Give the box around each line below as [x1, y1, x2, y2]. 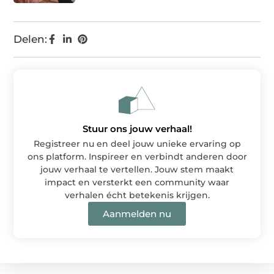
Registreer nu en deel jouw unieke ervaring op [33, 138, 241, 150]
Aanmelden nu [103, 208, 171, 220]
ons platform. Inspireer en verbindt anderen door [27, 151, 247, 163]
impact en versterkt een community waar [45, 177, 229, 188]
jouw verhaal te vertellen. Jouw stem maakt [40, 164, 234, 176]
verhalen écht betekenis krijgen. [64, 190, 210, 201]
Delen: [13, 33, 48, 46]
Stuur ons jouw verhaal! [82, 123, 192, 135]
